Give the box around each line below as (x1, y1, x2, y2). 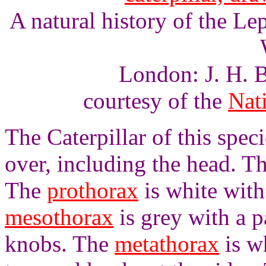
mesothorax (5, 204, 113, 230)
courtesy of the (83, 88, 228, 113)
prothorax (47, 178, 138, 203)
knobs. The (5, 231, 115, 256)
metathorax (115, 231, 219, 256)
